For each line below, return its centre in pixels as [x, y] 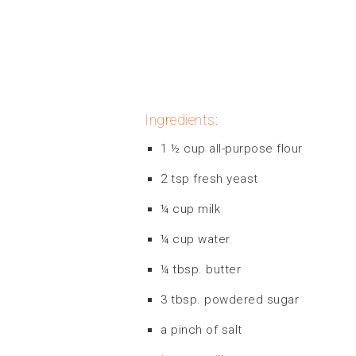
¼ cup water [195, 239]
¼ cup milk [190, 209]
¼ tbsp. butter [201, 269]
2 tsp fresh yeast [209, 178]
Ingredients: [181, 119]
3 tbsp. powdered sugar [230, 299]
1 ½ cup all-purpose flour [232, 148]
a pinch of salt [201, 329]
